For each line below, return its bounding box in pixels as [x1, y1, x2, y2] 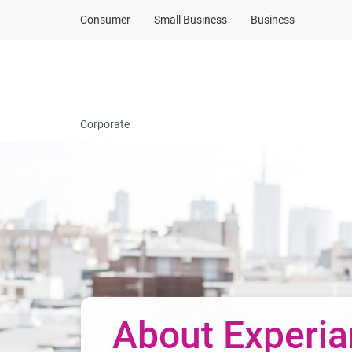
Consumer [80, 13, 130, 26]
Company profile [245, 65, 336, 80]
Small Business [154, 13, 227, 26]
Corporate [80, 118, 130, 130]
